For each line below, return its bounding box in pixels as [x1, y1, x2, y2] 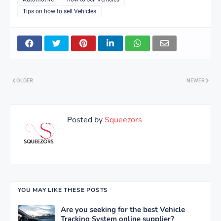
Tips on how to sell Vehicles [23, 7, 96, 15]
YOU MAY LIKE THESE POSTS [18, 185, 109, 194]
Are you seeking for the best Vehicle [61, 204, 185, 215]
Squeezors [103, 114, 142, 125]
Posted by [67, 114, 103, 125]
